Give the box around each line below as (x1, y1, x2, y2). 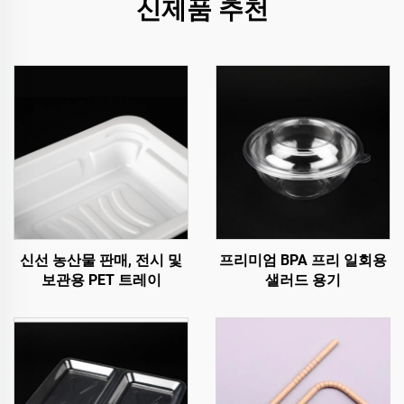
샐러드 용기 (265, 271, 341, 289)
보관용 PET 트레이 (41, 271, 161, 289)
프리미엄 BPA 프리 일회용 (219, 252, 387, 269)
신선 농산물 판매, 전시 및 (20, 252, 182, 269)
